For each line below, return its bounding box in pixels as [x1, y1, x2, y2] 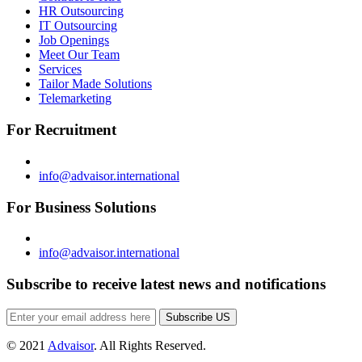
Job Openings [39, 33, 109, 48]
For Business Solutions [6, 198, 156, 216]
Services [39, 62, 82, 77]
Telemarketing [39, 91, 112, 106]
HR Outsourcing [39, 4, 124, 19]
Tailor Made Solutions [39, 77, 152, 91]
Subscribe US [166, 310, 230, 323]
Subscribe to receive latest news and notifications [6, 275, 326, 293]
